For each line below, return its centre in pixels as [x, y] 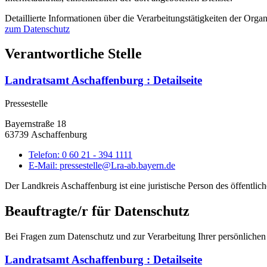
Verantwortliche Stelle [73, 54]
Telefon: [45, 155]
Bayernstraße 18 [35, 124]
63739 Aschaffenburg [46, 135]
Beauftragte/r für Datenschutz [97, 211]
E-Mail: [44, 166]
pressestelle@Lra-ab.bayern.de [117, 166]
